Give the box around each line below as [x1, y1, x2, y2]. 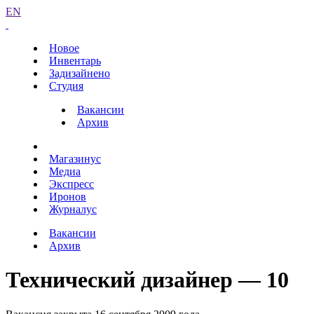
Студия [49, 80, 83, 92]
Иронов [49, 191, 86, 203]
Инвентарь [49, 55, 101, 67]
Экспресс [49, 178, 94, 190]
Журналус [49, 203, 97, 215]
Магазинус [49, 153, 101, 165]
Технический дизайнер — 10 [6, 267, 289, 293]
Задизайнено [49, 67, 110, 79]
